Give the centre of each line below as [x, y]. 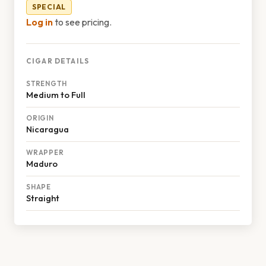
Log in [39, 22]
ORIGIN [40, 118]
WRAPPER [45, 152]
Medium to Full [56, 95]
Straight [43, 198]
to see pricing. [82, 22]
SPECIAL [49, 7]
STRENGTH [47, 83]
